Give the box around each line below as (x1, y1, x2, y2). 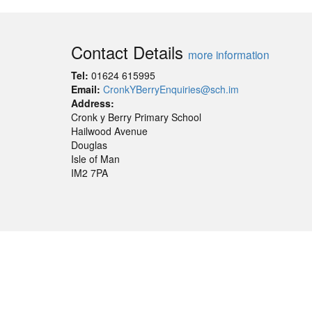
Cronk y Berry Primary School (71, 110, 201, 125)
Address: (71, 96, 114, 111)
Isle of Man (71, 152, 120, 166)
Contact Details (71, 40, 188, 65)
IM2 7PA (71, 166, 108, 180)
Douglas (71, 138, 107, 153)
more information (188, 47, 270, 63)
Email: (71, 82, 100, 97)
